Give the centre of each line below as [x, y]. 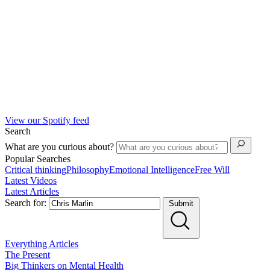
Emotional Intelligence [152, 169]
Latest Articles [32, 191]
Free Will [212, 169]
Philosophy [88, 169]
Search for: [26, 202]
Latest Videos [31, 180]
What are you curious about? [61, 146]
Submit [181, 203]
